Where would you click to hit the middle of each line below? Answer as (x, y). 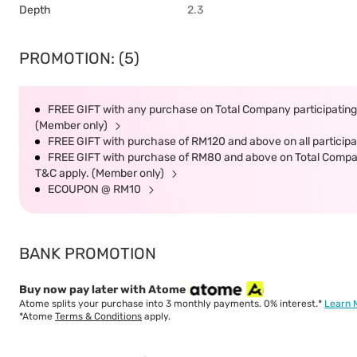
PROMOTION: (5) (79, 58)
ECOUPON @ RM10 (96, 189)
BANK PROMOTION (88, 253)
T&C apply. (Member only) (101, 173)
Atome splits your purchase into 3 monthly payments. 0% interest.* (172, 304)
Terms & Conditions (98, 316)
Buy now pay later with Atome (102, 289)
